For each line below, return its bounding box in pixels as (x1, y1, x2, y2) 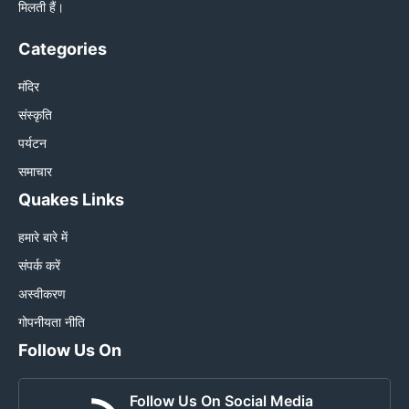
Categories (18, 39, 107, 59)
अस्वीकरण (18, 286, 66, 302)
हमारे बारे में (18, 229, 68, 246)
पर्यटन (18, 135, 47, 152)
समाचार (18, 163, 52, 180)
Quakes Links (18, 190, 124, 210)
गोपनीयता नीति (18, 314, 85, 330)
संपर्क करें (18, 257, 60, 274)
